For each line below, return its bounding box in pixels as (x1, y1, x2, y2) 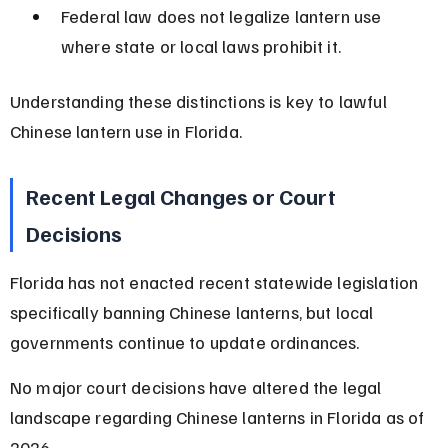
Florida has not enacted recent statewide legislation (9, 270, 423, 293)
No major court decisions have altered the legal (9, 375, 386, 398)
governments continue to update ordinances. (9, 330, 360, 353)
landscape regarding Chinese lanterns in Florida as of (9, 405, 429, 428)
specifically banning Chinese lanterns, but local (9, 300, 378, 323)
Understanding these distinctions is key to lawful (9, 89, 391, 112)
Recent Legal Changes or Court (26, 181, 340, 210)
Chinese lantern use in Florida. (9, 119, 242, 142)
